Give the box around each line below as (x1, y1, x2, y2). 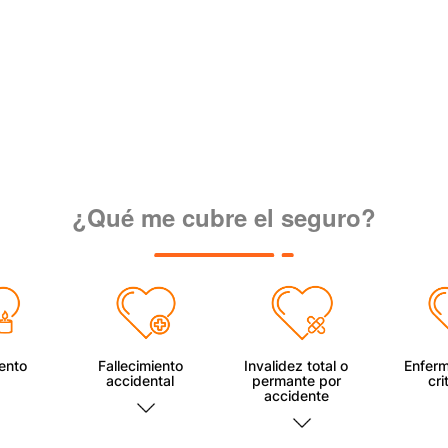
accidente (263, 387, 329, 405)
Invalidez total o (244, 357, 349, 375)
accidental (106, 372, 175, 390)
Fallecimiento (97, 357, 183, 375)
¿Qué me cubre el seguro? (72, 200, 376, 235)
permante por (251, 372, 341, 390)
